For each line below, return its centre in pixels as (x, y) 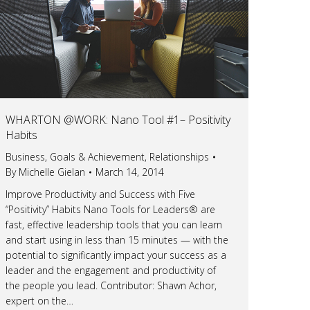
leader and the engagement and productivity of (111, 270)
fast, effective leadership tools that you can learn (114, 224)
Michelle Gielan (52, 172)
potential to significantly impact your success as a (116, 255)
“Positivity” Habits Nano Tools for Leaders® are (110, 209)
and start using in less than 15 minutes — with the (117, 239)
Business (25, 156)
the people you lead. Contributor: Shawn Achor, (111, 285)
